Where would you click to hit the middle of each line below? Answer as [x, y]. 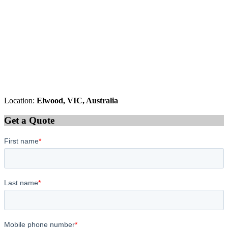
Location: [20, 101]
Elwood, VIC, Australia [77, 101]
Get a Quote [29, 121]
